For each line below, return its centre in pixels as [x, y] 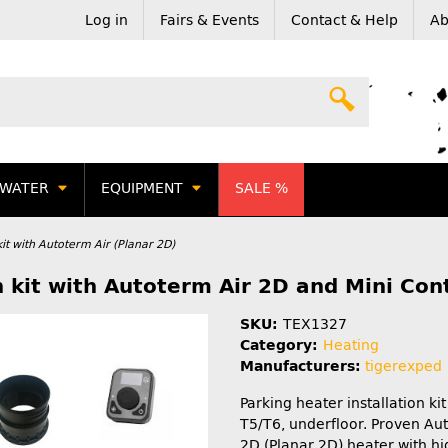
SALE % [261, 189]
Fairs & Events [209, 20]
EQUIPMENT [142, 189]
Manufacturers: [300, 366]
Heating [351, 345]
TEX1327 [315, 324]
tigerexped [403, 366]
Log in [106, 20]
